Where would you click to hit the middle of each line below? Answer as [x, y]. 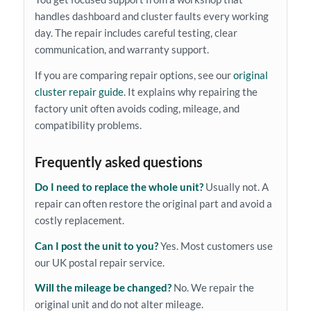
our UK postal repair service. [99, 262]
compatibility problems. [88, 125]
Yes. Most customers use [215, 245]
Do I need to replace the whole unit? [119, 186]
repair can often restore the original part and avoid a [153, 203]
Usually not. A [236, 186]
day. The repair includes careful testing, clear [136, 33]
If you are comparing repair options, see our [134, 75]
